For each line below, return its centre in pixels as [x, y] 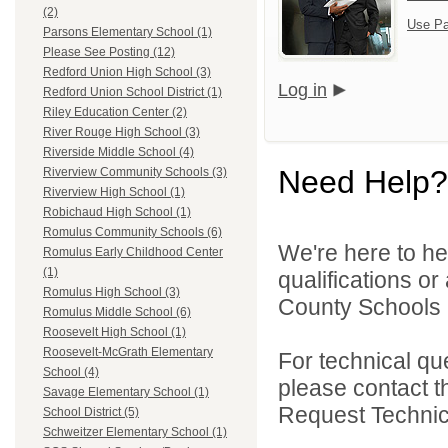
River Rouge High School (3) [121, 132]
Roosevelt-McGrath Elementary [128, 352]
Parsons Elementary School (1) [127, 32]
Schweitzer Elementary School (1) [135, 432]
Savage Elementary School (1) [126, 392]
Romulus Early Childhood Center [133, 252]
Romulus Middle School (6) [117, 312]
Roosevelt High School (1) [114, 332]
